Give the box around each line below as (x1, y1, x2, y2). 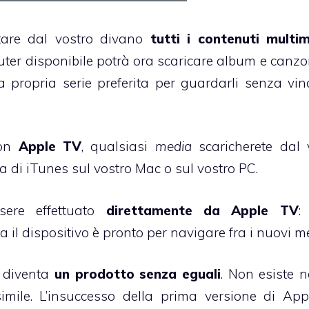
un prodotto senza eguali (54, 266, 221, 283)
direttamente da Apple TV (106, 201, 299, 219)
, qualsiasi (81, 138, 155, 155)
